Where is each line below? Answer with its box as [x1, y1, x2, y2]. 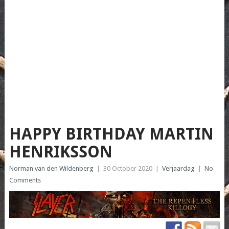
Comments [9, 176, 41, 185]
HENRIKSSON [9, 142, 112, 162]
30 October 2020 [103, 165, 152, 173]
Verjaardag [162, 165, 195, 173]
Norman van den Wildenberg [9, 165, 94, 173]
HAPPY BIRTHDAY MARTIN [9, 124, 214, 144]
